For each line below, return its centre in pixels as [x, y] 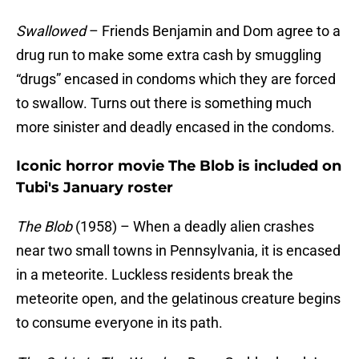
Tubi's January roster [95, 188]
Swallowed [51, 31]
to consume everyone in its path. [119, 323]
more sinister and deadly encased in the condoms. [175, 127]
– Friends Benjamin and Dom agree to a [213, 31]
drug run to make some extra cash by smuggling [169, 55]
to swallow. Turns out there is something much [164, 103]
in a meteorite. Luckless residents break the [155, 275]
